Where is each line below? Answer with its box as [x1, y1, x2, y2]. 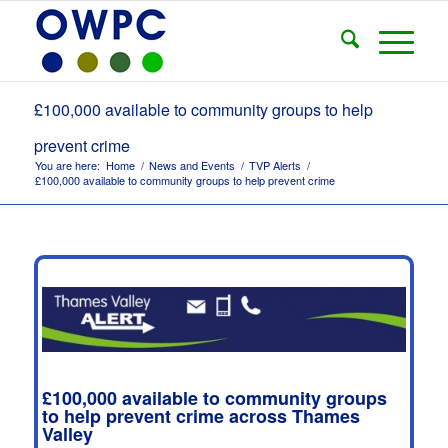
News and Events [148, 157, 235, 173]
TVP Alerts [248, 157, 301, 173]
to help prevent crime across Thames [41, 403, 360, 430]
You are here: [34, 157, 100, 173]
